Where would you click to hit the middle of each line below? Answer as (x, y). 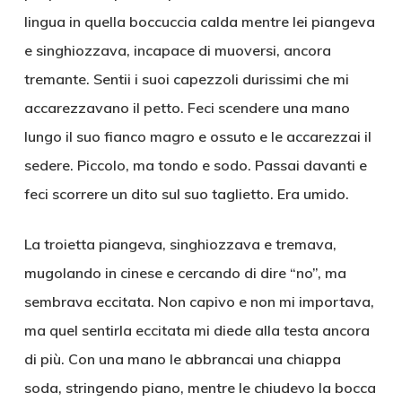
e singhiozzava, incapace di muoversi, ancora (177, 50)
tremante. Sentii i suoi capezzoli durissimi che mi (186, 79)
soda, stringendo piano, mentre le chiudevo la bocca (200, 388)
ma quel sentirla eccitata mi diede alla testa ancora (197, 330)
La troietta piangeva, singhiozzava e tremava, (180, 244)
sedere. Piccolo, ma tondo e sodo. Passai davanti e (195, 165)
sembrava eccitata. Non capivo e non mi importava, (199, 301)
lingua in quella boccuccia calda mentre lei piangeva (199, 22)
